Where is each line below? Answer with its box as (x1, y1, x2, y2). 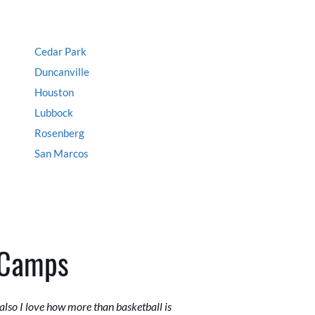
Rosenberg (34, 127, 84, 140)
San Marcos (34, 147, 89, 160)
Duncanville (34, 65, 89, 79)
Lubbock (34, 106, 73, 120)
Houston (34, 86, 74, 99)
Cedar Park (34, 45, 86, 58)
